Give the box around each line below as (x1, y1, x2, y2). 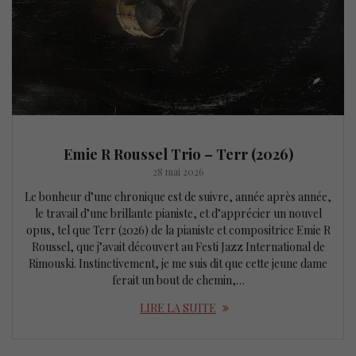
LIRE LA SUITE (140, 300, 216, 316)
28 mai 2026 (152, 165, 204, 179)
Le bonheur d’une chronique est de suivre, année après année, (25, 189, 331, 205)
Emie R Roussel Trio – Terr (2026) (63, 144, 293, 164)
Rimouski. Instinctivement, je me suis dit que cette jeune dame (29, 256, 327, 272)
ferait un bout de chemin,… (111, 273, 245, 288)
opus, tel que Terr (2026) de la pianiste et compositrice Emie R (25, 222, 331, 238)
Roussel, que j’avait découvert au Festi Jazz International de (31, 239, 325, 255)
